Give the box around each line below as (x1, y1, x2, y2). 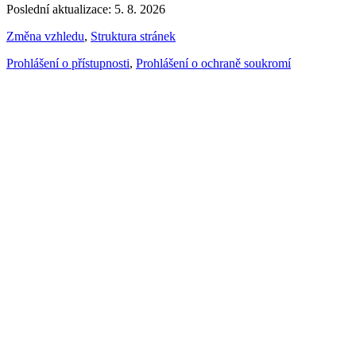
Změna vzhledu (6, 29, 84, 44)
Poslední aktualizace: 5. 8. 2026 (6, 2, 165, 17)
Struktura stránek (91, 29, 176, 44)
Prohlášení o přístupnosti (6, 56, 130, 71)
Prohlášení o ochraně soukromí (136, 56, 291, 71)
